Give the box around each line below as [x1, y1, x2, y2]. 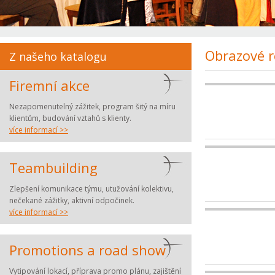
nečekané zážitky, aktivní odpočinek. [9, 195, 134, 206]
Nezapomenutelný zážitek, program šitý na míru [9, 101, 176, 112]
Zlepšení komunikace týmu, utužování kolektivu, [9, 184, 174, 194]
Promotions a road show [9, 241, 166, 259]
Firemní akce [9, 76, 90, 95]
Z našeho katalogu [9, 49, 107, 64]
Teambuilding [9, 158, 98, 177]
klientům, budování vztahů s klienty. [9, 113, 131, 123]
